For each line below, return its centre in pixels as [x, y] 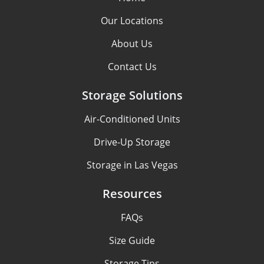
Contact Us [132, 67]
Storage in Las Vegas [132, 165]
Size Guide [132, 241]
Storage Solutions [132, 95]
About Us [132, 44]
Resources [132, 194]
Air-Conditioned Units [132, 119]
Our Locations [132, 21]
